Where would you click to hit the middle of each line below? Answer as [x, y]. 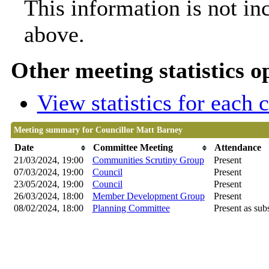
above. [54, 35]
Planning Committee [131, 208]
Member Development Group [148, 196]
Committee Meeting [133, 148]
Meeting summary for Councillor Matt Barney [98, 130]
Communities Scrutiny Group [148, 160]
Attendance [237, 148]
